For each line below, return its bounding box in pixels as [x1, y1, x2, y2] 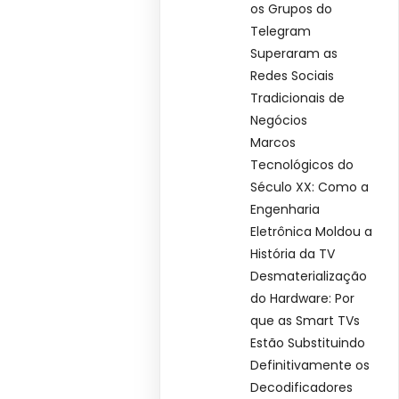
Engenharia [250, 200, 321, 219]
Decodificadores [250, 379, 354, 397]
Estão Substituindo [250, 334, 366, 353]
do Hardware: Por [250, 289, 355, 308]
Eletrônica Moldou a [250, 223, 373, 241]
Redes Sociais [250, 67, 335, 85]
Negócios [250, 111, 308, 130]
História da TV [250, 245, 336, 264]
